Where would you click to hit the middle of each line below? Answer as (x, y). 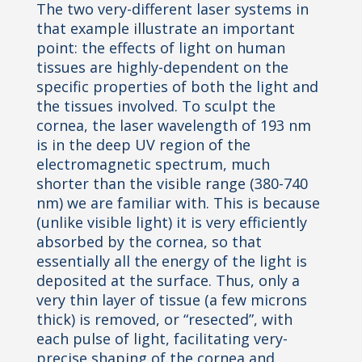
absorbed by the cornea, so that (149, 242)
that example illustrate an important (165, 28)
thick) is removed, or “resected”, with (164, 319)
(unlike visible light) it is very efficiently (171, 222)
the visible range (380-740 (218, 183)
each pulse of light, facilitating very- (162, 339)
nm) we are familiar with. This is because (178, 203)
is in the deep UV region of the (143, 145)
